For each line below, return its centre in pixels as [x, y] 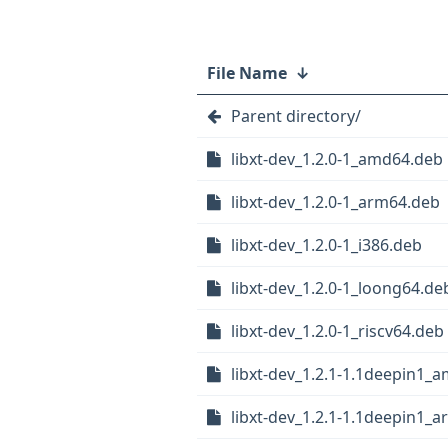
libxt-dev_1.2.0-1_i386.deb [326, 245]
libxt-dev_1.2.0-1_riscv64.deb [337, 331]
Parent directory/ [296, 116]
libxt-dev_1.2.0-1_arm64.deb [335, 202]
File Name [247, 73]
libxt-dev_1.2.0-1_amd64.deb [337, 159]
